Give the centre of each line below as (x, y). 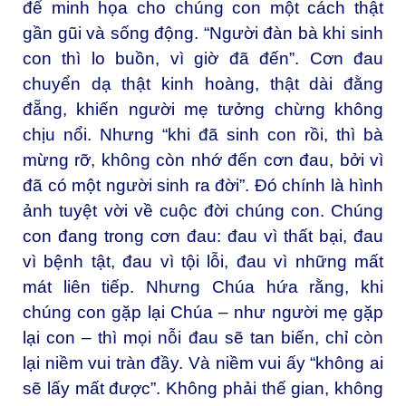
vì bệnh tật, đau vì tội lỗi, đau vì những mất (203, 261)
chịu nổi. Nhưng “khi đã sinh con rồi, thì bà (203, 134)
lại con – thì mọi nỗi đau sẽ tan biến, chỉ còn (203, 337)
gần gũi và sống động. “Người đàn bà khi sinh (203, 33)
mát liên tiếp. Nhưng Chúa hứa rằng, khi (203, 286)
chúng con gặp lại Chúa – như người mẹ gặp (203, 312)
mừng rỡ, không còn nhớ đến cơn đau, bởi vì (203, 159)
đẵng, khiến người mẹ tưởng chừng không (203, 109)
